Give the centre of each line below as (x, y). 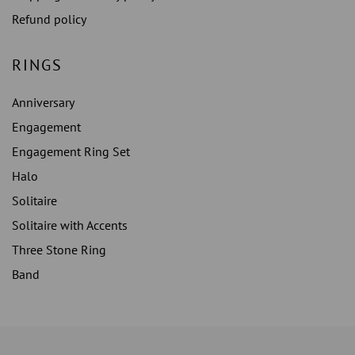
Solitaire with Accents (70, 225)
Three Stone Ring (59, 250)
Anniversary (43, 103)
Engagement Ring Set (71, 152)
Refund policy (49, 19)
